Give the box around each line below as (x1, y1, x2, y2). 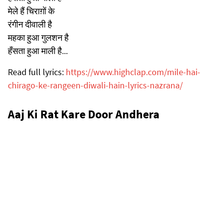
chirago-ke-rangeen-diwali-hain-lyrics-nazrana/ (8, 79, 183, 91)
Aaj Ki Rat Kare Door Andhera (8, 106, 160, 122)
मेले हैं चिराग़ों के (8, 5, 55, 17)
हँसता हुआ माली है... (8, 45, 68, 56)
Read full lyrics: (8, 66, 66, 78)
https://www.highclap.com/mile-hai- (66, 66, 200, 78)
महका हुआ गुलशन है (8, 31, 69, 43)
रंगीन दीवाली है (8, 18, 52, 30)
